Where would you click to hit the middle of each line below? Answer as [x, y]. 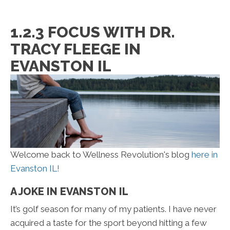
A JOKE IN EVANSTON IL [69, 192]
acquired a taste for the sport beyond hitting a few [109, 223]
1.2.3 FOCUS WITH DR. [93, 32]
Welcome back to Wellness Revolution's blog [101, 155]
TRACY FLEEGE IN [75, 49]
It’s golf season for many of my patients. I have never [113, 209]
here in [205, 155]
